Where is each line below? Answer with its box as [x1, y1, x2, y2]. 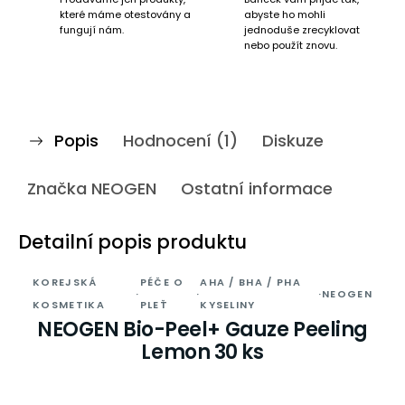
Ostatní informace [181, 177, 333, 200]
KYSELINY [200, 297, 256, 312]
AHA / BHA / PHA [200, 275, 302, 289]
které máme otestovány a [60, 7, 191, 22]
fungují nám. [60, 23, 124, 37]
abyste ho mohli [244, 7, 325, 22]
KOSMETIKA [33, 297, 105, 312]
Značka [27, 177, 87, 200]
